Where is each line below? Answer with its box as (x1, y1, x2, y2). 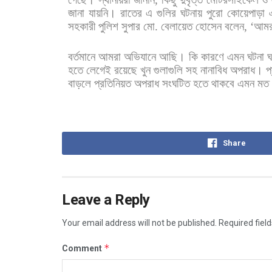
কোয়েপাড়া (226, 7, 265, 20)
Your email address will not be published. (62, 218, 217, 228)
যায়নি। (88, 7, 116, 20)
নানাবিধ (200, 64, 227, 77)
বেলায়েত (161, 20, 192, 33)
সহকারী (68, 20, 95, 33)
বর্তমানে (68, 50, 95, 64)
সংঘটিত (162, 77, 190, 90)
